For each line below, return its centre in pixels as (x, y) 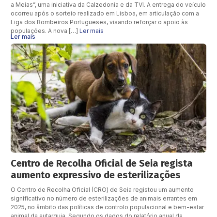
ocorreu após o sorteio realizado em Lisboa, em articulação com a (105, 13)
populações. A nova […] (45, 31)
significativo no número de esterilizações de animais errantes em (104, 199)
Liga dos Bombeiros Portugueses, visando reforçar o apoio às (100, 22)
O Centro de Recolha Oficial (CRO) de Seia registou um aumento (102, 190)
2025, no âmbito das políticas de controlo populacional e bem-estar (108, 207)
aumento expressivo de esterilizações (96, 175)
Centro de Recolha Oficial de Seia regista (102, 163)
